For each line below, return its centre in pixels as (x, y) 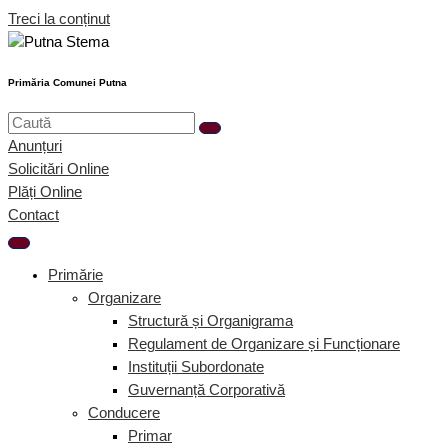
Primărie (75, 275)
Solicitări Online (58, 168)
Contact (33, 214)
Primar (150, 436)
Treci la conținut (59, 19)
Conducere (124, 413)
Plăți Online (45, 191)
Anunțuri (35, 145)
